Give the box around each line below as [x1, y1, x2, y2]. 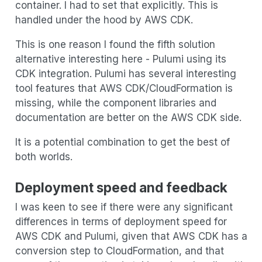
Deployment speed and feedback [15, 179, 227, 195]
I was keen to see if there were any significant [15, 201, 233, 213]
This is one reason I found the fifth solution [15, 39, 215, 51]
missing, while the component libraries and [15, 97, 216, 109]
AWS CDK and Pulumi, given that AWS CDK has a [15, 230, 247, 243]
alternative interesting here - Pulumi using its [15, 53, 226, 65]
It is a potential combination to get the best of [15, 136, 230, 149]
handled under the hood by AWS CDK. [15, 14, 193, 26]
